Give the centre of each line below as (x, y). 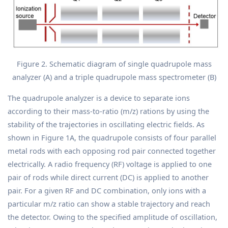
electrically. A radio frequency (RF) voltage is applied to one (110, 164)
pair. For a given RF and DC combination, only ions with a (107, 190)
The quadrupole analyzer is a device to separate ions (99, 97)
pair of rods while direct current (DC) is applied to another (108, 177)
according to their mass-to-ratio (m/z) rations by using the (108, 111)
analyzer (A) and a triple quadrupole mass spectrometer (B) (114, 77)
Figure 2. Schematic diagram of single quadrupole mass (114, 63)
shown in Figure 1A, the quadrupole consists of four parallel (112, 137)
